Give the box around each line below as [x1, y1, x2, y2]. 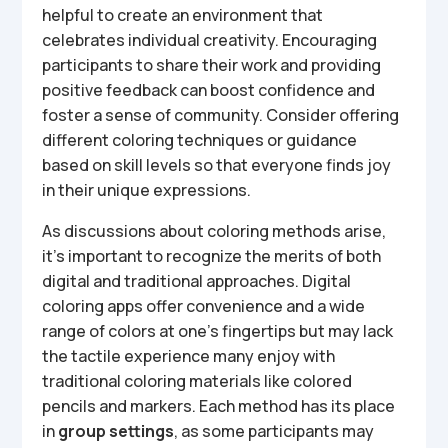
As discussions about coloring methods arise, [42, 220, 387, 242]
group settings [58, 420, 175, 442]
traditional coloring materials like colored [42, 370, 353, 392]
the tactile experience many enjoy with [42, 345, 336, 367]
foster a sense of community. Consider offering [42, 104, 400, 126]
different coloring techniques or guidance [42, 129, 358, 151]
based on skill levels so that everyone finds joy [42, 154, 392, 176]
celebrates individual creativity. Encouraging [42, 29, 378, 51]
